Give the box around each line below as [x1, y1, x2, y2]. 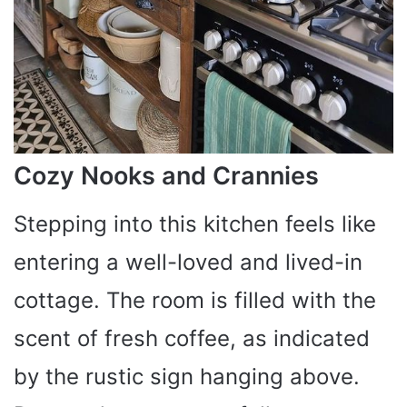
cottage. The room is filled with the [14, 286, 376, 313]
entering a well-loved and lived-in [14, 248, 362, 275]
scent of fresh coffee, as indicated [14, 324, 370, 352]
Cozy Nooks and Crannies [14, 161, 319, 192]
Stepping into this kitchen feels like [14, 210, 376, 237]
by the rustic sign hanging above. [14, 362, 360, 390]
